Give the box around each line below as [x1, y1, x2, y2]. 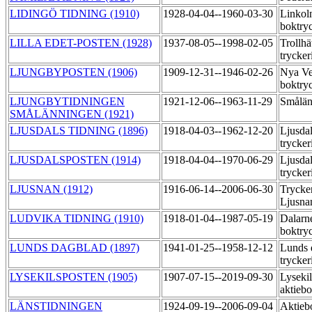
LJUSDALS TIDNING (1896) [10, 125, 148, 137]
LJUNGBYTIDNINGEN [10, 95, 125, 108]
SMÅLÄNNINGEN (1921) [10, 108, 134, 120]
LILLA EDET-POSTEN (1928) [10, 37, 152, 49]
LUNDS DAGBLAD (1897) [10, 242, 139, 254]
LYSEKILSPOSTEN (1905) [10, 271, 137, 283]
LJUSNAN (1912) [10, 183, 93, 196]
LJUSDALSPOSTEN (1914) [10, 154, 141, 166]
